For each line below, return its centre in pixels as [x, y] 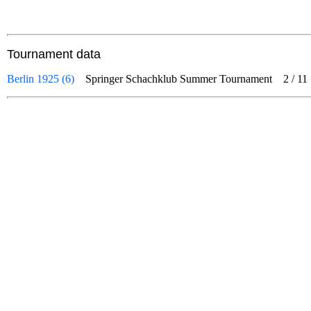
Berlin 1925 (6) [41, 79]
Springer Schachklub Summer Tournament [184, 79]
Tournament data [54, 54]
